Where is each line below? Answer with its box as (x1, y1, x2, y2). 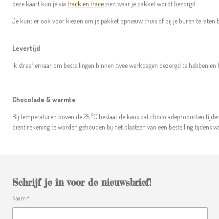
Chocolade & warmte (12, 95, 76, 104)
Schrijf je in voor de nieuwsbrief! (12, 177, 151, 189)
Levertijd (12, 44, 40, 52)
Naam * (12, 195, 29, 202)
